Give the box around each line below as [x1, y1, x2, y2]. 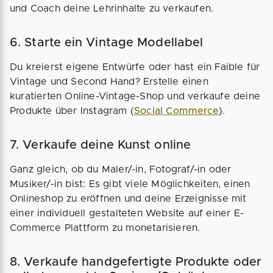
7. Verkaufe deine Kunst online [10, 139, 191, 152]
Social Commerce [134, 106, 219, 116]
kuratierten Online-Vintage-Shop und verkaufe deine [10, 91, 261, 102]
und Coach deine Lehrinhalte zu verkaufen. [10, 4, 214, 14]
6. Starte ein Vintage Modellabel [10, 37, 204, 49]
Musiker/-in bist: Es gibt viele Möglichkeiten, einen [10, 179, 250, 190]
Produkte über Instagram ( [10, 106, 134, 116]
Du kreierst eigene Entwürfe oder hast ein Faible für [10, 62, 260, 73]
